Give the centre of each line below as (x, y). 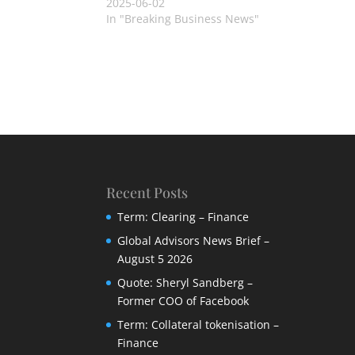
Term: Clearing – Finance (183, 217)
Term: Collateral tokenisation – (198, 325)
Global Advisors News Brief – (194, 241)
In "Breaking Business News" (183, 18)
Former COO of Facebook (183, 301)
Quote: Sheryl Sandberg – (185, 283)
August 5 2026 (155, 259)
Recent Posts (147, 193)
